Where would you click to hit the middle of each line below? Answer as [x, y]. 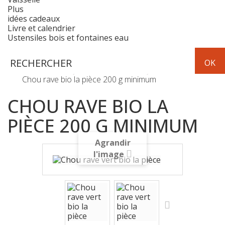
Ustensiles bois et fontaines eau [68, 38]
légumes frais [179, 68]
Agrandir [113, 142]
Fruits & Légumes [113, 68]
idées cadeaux [34, 19]
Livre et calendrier [41, 28]
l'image [108, 154]
